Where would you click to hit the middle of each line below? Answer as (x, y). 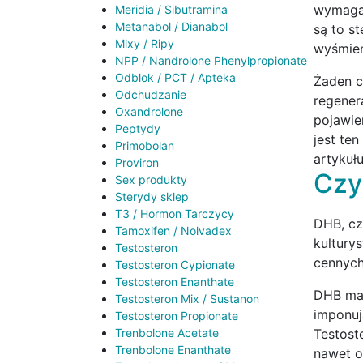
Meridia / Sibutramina (171, 10)
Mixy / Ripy (145, 44)
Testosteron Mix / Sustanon (187, 299)
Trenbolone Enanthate (173, 350)
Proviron (137, 163)
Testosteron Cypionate (175, 265)
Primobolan (145, 146)
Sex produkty (151, 180)
